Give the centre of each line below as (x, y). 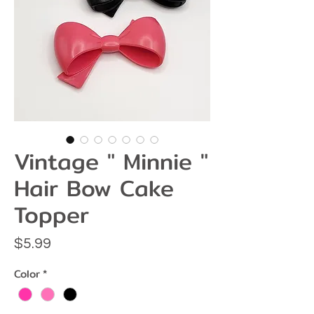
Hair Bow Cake (94, 188)
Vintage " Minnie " (111, 162)
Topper (52, 215)
